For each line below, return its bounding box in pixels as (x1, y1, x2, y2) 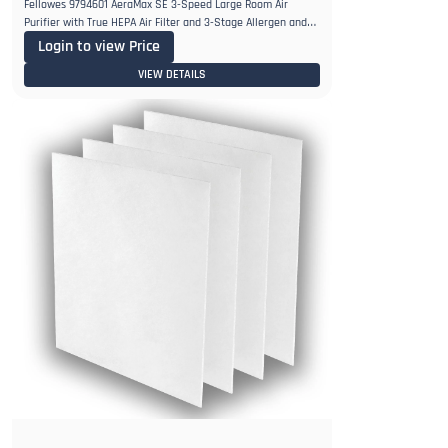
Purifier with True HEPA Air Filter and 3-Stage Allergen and (24, 15, 307, 31)
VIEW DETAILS (138, 67, 206, 83)
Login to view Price (38, 36, 160, 58)
